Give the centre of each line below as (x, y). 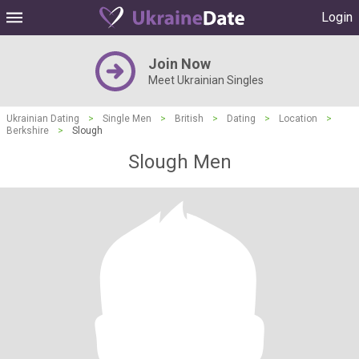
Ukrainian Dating (43, 119)
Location (298, 119)
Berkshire (28, 131)
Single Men (127, 119)
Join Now (179, 64)
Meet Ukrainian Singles (206, 80)
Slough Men (179, 162)
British (189, 119)
